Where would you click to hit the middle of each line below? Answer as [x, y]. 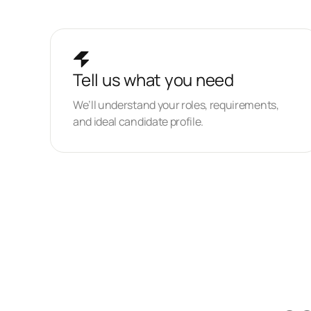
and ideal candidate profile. [138, 121]
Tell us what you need [153, 79]
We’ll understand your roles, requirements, [176, 105]
